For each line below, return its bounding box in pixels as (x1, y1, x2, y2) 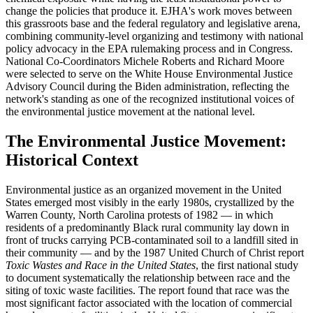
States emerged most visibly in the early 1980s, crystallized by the (6, 196, 294, 209)
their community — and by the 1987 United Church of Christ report (6, 247, 304, 259)
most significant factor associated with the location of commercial (6, 297, 292, 310)
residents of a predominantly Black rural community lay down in (6, 221, 289, 234)
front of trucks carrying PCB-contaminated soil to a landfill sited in (6, 234, 298, 247)
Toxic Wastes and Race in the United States (6, 259, 196, 272)
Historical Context (6, 151, 138, 170)
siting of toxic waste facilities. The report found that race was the (6, 284, 289, 297)
